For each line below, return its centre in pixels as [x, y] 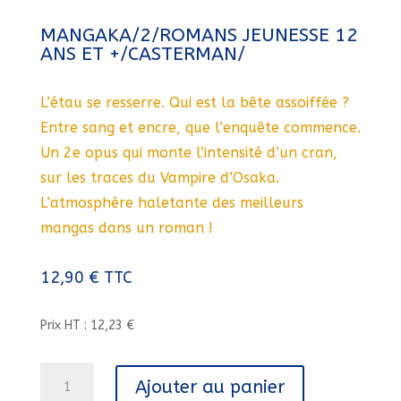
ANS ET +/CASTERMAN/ [142, 54]
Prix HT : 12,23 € [87, 325]
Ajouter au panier [209, 387]
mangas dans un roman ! [126, 228]
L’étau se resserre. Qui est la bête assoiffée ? [194, 102]
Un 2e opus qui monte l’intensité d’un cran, [188, 153]
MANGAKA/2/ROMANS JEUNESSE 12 [199, 35]
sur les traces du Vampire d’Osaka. [159, 178]
